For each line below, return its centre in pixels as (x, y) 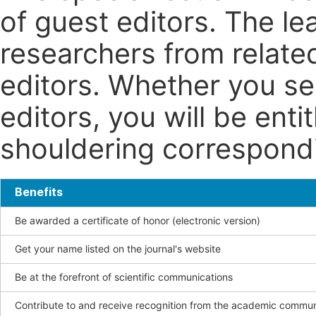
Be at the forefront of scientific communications (124, 278)
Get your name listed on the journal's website (118, 249)
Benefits (39, 193)
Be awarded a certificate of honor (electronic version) (138, 221)
